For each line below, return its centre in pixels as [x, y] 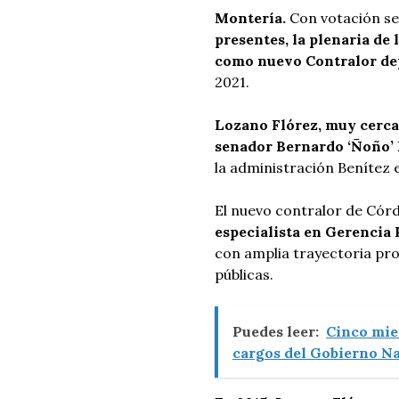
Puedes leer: [276, 331]
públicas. [244, 274]
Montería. [250, 18]
